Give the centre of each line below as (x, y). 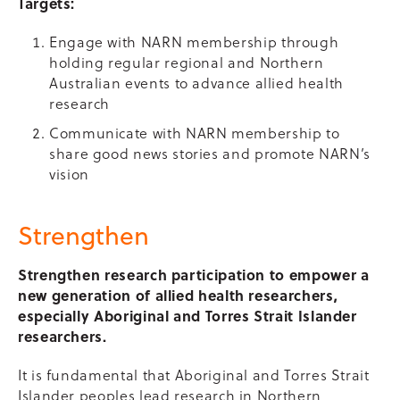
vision (69, 174)
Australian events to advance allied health (196, 83)
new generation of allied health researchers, (178, 295)
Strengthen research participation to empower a (194, 275)
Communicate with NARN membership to (195, 133)
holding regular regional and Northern (187, 62)
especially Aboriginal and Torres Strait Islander (187, 316)
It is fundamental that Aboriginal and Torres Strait (194, 375)
